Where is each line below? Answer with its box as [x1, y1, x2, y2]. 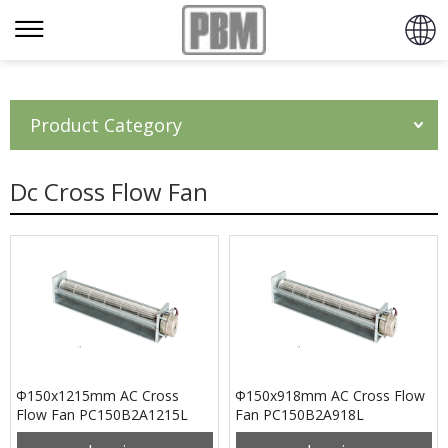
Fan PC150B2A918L [235, 405, 364, 424]
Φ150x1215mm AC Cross [16, 386, 179, 405]
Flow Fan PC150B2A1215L [16, 405, 188, 424]
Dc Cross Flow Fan [10, 175, 208, 208]
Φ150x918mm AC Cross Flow [235, 386, 425, 405]
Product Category [30, 113, 182, 137]
